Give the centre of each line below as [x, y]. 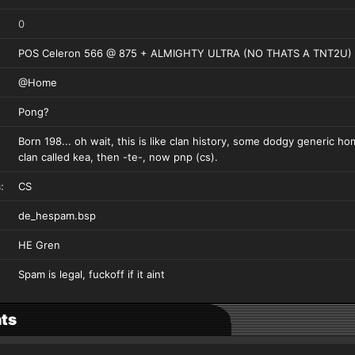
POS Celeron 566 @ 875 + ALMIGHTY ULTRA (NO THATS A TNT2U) [185, 53]
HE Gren [39, 245]
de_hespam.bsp [57, 216]
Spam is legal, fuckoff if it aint [92, 274]
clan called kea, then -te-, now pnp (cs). [118, 157]
